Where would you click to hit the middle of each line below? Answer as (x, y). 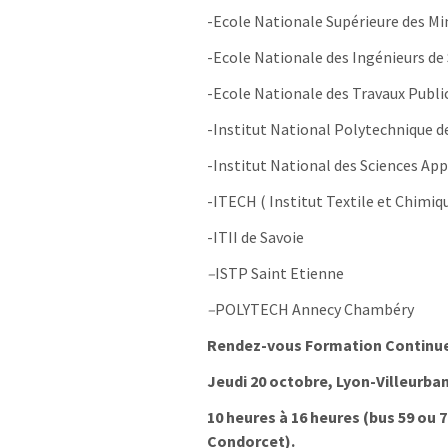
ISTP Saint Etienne (279, 273)
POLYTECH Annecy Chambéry (314, 309)
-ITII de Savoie (255, 237)
